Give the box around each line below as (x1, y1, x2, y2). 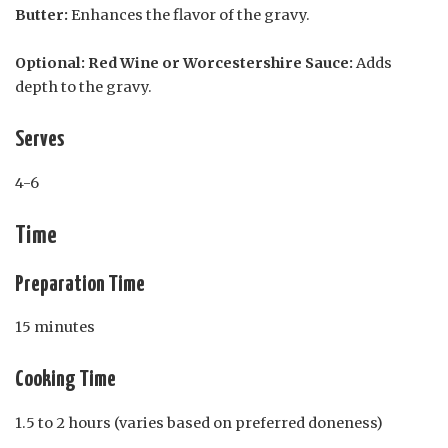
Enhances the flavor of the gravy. (68, 6, 310, 25)
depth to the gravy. (15, 78, 152, 97)
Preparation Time (15, 273, 145, 297)
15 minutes (15, 318, 95, 337)
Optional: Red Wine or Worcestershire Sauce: (15, 54, 353, 73)
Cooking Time (15, 368, 116, 392)
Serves (15, 128, 64, 152)
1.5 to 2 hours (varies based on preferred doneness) (15, 413, 383, 432)
